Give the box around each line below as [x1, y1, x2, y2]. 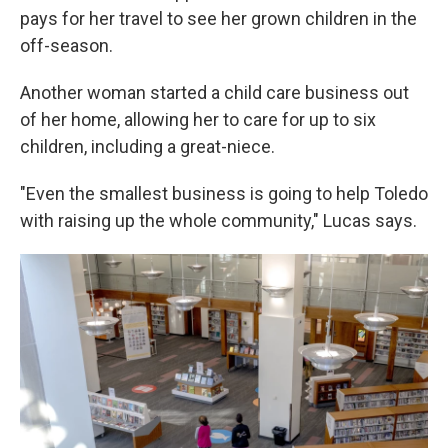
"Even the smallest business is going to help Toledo [20, 183, 428, 204]
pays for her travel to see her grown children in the [20, 8, 417, 29]
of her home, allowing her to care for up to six [20, 109, 376, 130]
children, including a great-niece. [20, 136, 275, 157]
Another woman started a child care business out [20, 82, 409, 103]
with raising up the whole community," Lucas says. [20, 210, 417, 231]
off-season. [20, 35, 113, 56]
